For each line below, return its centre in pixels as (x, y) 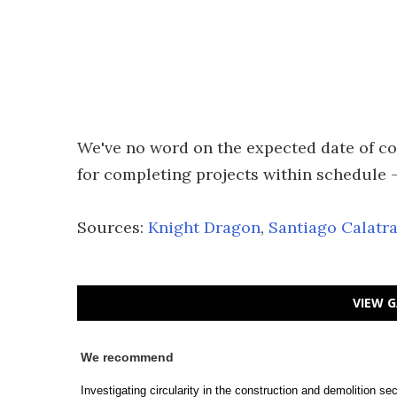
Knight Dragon (204, 227)
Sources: (113, 227)
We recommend (127, 357)
